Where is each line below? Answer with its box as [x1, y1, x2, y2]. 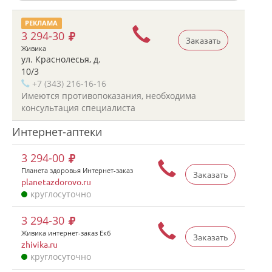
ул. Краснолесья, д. [21, 53, 101, 65]
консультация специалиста [21, 102, 135, 114]
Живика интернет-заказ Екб [21, 228, 111, 237]
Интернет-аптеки [12, 124, 102, 139]
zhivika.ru [21, 239, 58, 250]
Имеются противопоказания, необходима [21, 90, 196, 101]
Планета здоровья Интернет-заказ [21, 166, 133, 175]
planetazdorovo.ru [21, 176, 91, 187]
